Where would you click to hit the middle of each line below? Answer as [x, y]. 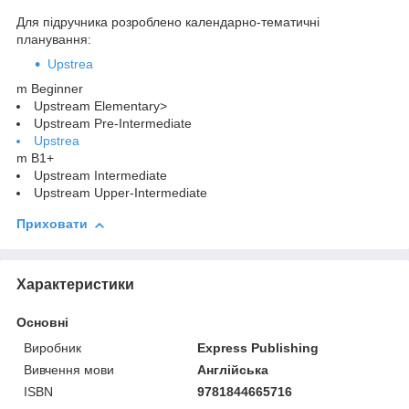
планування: [54, 40]
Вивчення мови [69, 369]
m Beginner [50, 89]
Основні [42, 322]
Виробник [52, 347]
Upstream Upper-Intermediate [121, 193]
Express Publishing [258, 347]
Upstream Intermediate [100, 176]
